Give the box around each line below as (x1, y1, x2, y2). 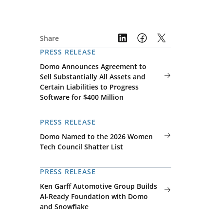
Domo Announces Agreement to (40, 62, 146, 71)
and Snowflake (40, 202, 89, 211)
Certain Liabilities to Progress (40, 82, 139, 91)
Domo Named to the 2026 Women (40, 132, 153, 141)
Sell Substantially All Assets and (40, 72, 145, 81)
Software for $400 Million (40, 92, 124, 102)
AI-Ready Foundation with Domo (40, 192, 148, 201)
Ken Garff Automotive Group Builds (40, 182, 157, 191)
